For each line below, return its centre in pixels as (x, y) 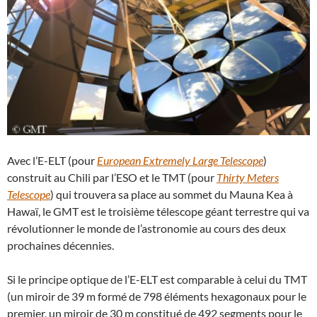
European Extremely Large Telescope (180, 161)
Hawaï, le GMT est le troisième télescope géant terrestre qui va (158, 212)
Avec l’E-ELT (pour (52, 161)
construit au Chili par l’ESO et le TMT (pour (112, 178)
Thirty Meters (248, 178)
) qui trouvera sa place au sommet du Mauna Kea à (172, 195)
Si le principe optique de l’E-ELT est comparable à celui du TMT (157, 279)
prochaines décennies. (60, 246)
